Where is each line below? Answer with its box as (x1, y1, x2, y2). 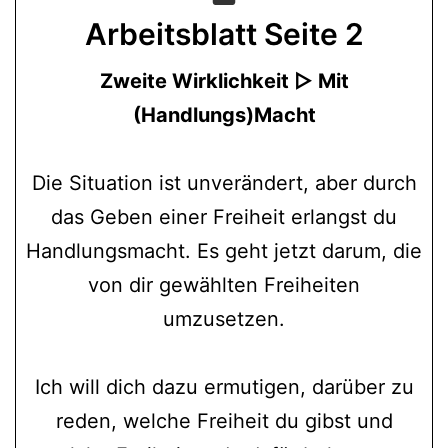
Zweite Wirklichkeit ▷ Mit (99, 68, 349, 93)
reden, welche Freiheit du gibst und (55, 408, 393, 433)
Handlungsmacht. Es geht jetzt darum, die (26, 238, 422, 263)
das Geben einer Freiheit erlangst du (51, 204, 397, 229)
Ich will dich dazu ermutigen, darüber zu (34, 374, 414, 399)
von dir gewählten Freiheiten (88, 272, 360, 297)
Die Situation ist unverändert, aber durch (31, 170, 417, 195)
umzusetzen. (163, 306, 285, 331)
